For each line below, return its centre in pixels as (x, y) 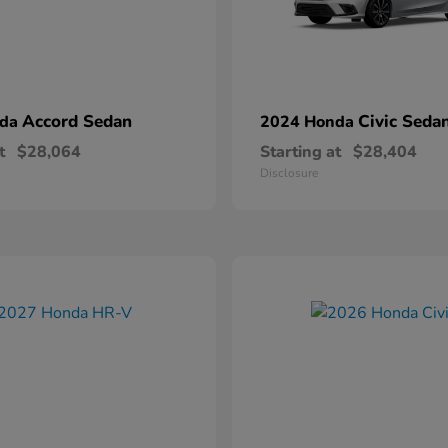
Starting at (300, 152)
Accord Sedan (77, 122)
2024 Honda (309, 122)
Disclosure (289, 173)
